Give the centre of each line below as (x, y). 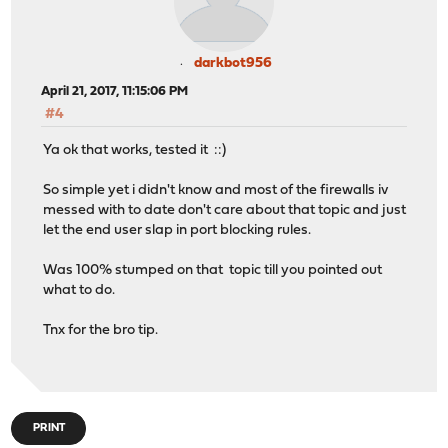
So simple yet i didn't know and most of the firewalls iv (216, 191)
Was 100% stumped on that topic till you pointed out (213, 271)
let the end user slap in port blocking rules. (177, 231)
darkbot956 (233, 63)
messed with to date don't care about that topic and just (225, 211)
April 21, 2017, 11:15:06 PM (115, 91)
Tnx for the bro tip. (101, 331)
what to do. (79, 291)
